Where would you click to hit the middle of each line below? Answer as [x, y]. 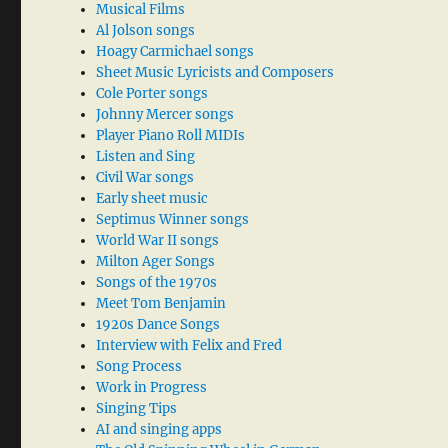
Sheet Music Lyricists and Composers [215, 73]
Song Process [139, 367]
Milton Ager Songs [156, 262]
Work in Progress [152, 388]
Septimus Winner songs [173, 220]
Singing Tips [137, 409]
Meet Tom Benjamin [161, 304]
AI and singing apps [159, 430]
